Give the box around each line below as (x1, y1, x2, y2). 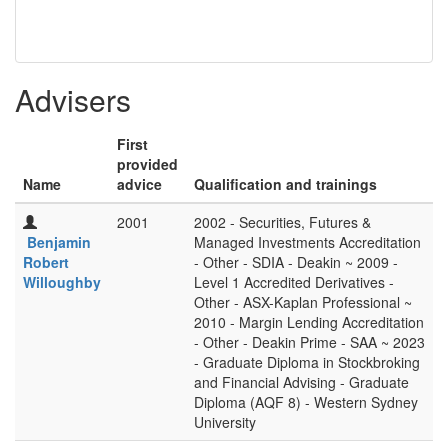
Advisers (15, 78, 131, 121)
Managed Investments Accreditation (194, 232, 421, 252)
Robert (23, 252, 69, 272)
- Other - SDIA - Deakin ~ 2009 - (194, 252, 398, 272)
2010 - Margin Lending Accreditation (194, 312, 424, 332)
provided (117, 154, 178, 174)
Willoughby (23, 272, 101, 292)
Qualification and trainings (194, 174, 377, 194)
